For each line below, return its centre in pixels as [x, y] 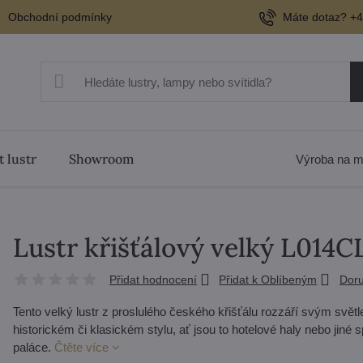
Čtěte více [81, 347]
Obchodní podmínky [60, 17]
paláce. [33, 347]
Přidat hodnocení [153, 280]
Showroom [101, 159]
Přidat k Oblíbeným [268, 280]
